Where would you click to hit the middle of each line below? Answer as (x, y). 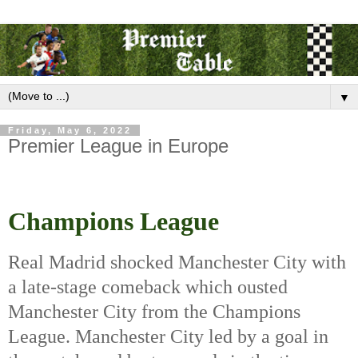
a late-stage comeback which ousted (148, 287)
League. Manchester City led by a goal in (168, 337)
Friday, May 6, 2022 (70, 130)
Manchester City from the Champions (154, 312)
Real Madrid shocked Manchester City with (177, 263)
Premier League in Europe (118, 145)
